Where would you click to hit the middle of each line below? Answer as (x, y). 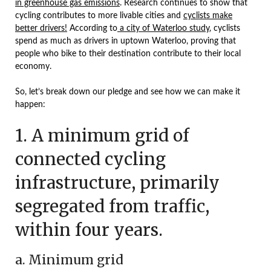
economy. (33, 67)
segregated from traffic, (112, 206)
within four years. (89, 230)
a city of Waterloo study (163, 28)
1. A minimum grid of (102, 135)
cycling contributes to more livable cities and (99, 16)
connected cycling (90, 159)
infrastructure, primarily (117, 183)
